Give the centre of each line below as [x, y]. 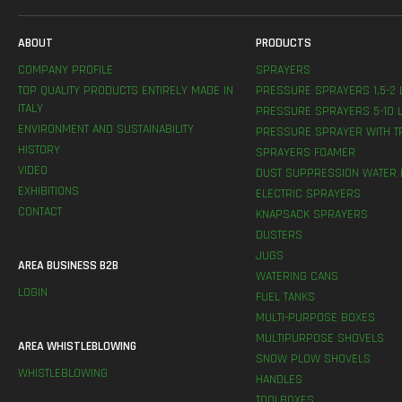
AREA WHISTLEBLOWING [77, 347]
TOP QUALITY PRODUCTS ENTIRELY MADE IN [126, 91]
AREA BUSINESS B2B [68, 266]
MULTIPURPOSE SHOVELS [319, 339]
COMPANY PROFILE [66, 70]
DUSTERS [279, 236]
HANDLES [279, 380]
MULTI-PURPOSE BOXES [315, 318]
